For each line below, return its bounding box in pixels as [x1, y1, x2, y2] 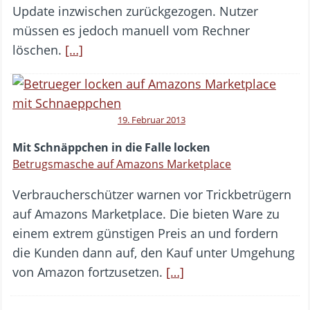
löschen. [12, 42, 65, 59]
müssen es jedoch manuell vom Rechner [12, 22, 250, 39]
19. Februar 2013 [118, 113, 185, 127]
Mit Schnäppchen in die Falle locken [12, 140, 210, 156]
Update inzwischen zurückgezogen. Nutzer [12, 3, 258, 20]
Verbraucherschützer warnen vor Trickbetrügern [12, 186, 291, 203]
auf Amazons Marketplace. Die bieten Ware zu [12, 206, 280, 223]
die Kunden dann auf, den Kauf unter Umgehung [12, 244, 295, 262]
